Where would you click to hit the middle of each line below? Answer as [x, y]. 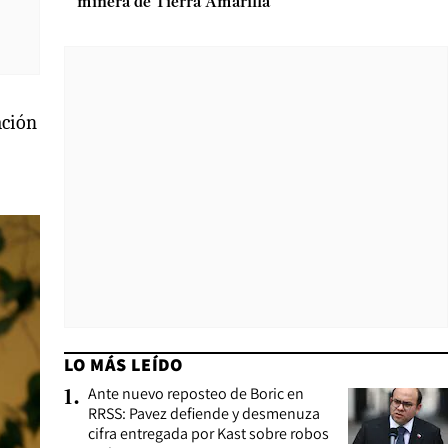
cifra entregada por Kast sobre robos [208, 433]
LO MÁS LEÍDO [123, 364]
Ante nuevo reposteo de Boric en [196, 393]
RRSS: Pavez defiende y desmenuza [204, 413]
